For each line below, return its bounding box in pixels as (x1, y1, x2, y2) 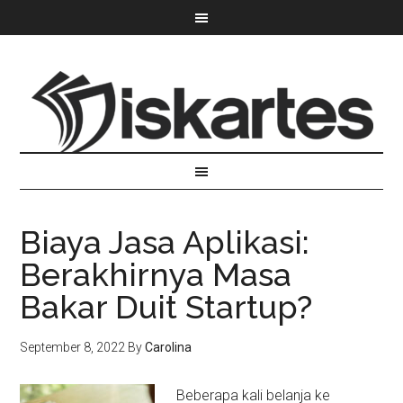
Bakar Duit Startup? (20, 288, 313, 326)
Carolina (145, 340, 193, 354)
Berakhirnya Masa (20, 255, 292, 293)
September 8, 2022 (20, 340, 126, 354)
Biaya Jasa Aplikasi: (20, 223, 310, 261)
